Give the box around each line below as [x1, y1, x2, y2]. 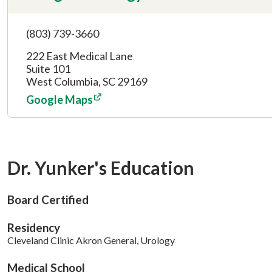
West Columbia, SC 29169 [26, 75, 148, 89]
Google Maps [26, 93, 93, 107]
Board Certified [7, 192, 89, 207]
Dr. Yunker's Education [7, 157, 194, 179]
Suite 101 [26, 62, 70, 76]
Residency [7, 220, 60, 235]
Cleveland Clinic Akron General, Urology [7, 234, 175, 246]
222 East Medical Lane [26, 49, 133, 63]
